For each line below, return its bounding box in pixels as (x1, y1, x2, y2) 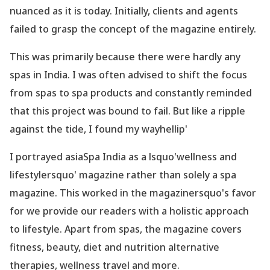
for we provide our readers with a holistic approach (10, 204, 249, 218)
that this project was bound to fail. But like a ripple (10, 104, 245, 118)
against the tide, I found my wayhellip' (10, 122, 187, 136)
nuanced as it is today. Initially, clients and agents (10, 4, 238, 18)
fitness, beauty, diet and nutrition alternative (10, 240, 219, 254)
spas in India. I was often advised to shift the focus (10, 68, 247, 82)
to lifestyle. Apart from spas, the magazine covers (10, 222, 242, 236)
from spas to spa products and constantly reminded (10, 86, 252, 100)
